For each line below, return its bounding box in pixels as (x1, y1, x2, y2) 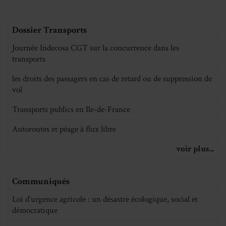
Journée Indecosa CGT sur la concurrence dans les (12, 42, 179, 53)
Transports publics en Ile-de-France (12, 103, 130, 115)
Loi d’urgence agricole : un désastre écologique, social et (12, 193, 198, 205)
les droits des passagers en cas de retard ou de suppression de (12, 73, 212, 84)
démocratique (12, 204, 58, 216)
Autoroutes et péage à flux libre (12, 123, 116, 135)
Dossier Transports (12, 24, 87, 36)
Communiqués (12, 175, 70, 187)
